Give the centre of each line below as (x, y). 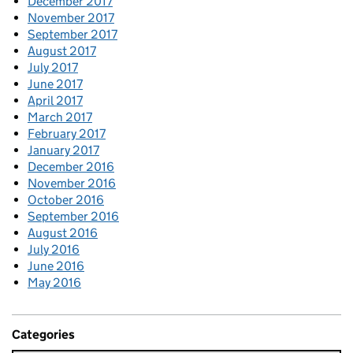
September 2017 (72, 35)
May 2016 (54, 283)
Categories (43, 335)
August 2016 (63, 233)
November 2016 (72, 184)
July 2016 (54, 250)
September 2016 (73, 217)
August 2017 (62, 51)
